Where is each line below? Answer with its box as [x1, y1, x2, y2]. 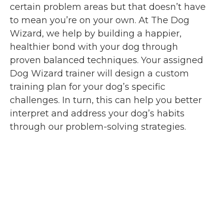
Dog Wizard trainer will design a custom [10, 68, 189, 79]
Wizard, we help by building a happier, [10, 28, 182, 39]
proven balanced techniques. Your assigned [10, 55, 203, 66]
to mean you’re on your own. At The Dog [10, 15, 189, 26]
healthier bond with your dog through [10, 41, 178, 53]
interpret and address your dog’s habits [10, 108, 184, 119]
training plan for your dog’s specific [10, 81, 165, 93]
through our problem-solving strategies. [10, 121, 186, 133]
